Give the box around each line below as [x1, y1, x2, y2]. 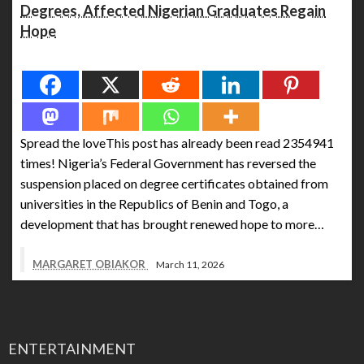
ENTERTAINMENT [8, 340, 136, 358]
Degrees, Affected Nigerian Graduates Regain [20, 2, 326, 20]
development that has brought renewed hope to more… [20, 216, 324, 232]
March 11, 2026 [156, 258, 224, 271]
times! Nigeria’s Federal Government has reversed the [20, 155, 316, 171]
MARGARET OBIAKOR [32, 258, 148, 271]
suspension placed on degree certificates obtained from [20, 175, 328, 192]
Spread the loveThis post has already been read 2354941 [20, 135, 334, 151]
